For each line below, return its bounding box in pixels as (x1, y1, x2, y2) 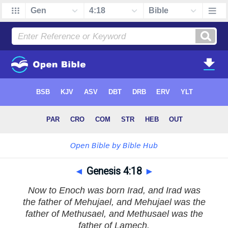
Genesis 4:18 (83, 165, 145, 177)
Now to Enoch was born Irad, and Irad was (27, 185, 201, 195)
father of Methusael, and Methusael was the (25, 209, 203, 219)
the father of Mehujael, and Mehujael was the (22, 197, 206, 207)
